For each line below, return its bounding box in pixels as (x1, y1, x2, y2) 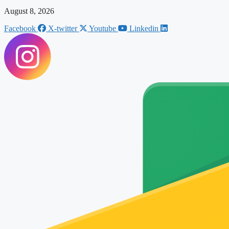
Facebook (4, 24, 36, 33)
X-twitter (48, 24, 77, 33)
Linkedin (129, 24, 158, 33)
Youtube (89, 24, 116, 33)
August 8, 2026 (4, 6, 54, 15)
